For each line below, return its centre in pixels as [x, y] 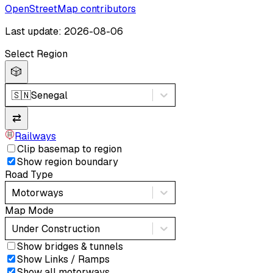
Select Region [36, 54]
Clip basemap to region [69, 149]
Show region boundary [68, 162]
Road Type [29, 175]
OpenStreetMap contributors [70, 9]
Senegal [49, 95]
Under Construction [56, 229]
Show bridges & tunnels [70, 247]
